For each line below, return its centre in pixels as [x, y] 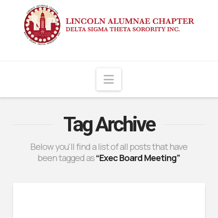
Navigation [143, 78]
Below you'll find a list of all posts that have [109, 146]
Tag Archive [109, 124]
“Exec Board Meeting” [138, 157]
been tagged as [67, 157]
